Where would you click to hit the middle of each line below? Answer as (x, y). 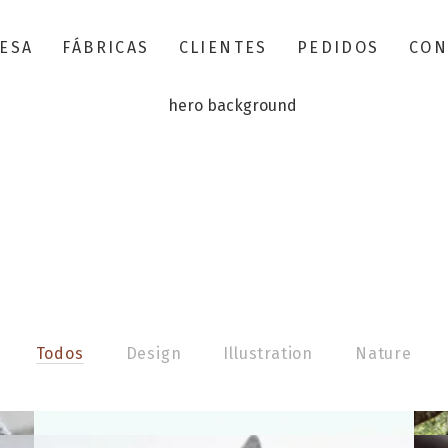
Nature (383, 353)
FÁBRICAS (106, 47)
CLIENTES (223, 47)
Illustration (268, 353)
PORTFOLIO (224, 192)
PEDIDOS (338, 47)
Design (153, 353)
